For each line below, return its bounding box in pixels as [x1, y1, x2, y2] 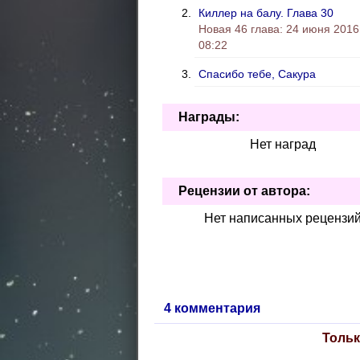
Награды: [178, 110, 239, 125]
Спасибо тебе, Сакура [198, 67, 316, 81]
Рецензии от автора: [178, 184, 310, 198]
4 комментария [164, 301, 260, 316]
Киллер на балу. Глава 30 [198, 6, 333, 20]
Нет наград [250, 137, 316, 152]
